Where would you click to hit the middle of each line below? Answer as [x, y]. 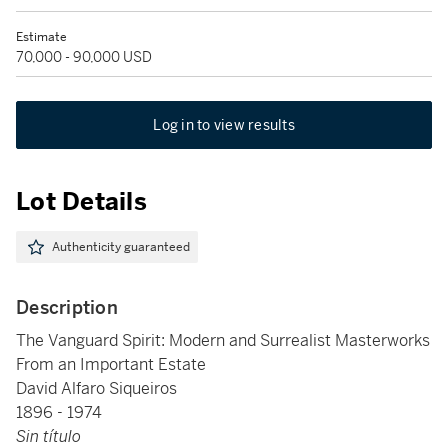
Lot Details [81, 202]
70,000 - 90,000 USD [84, 57]
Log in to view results [224, 125]
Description [67, 307]
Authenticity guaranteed [121, 247]
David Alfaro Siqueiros [96, 388]
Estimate [41, 37]
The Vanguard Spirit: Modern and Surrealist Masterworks [223, 340]
